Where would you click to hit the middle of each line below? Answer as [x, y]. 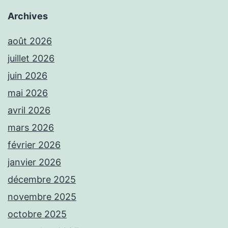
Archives [28, 16]
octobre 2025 [37, 214]
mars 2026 [31, 128]
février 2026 [34, 145]
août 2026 [30, 41]
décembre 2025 [42, 180]
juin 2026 [27, 76]
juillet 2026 [31, 59]
